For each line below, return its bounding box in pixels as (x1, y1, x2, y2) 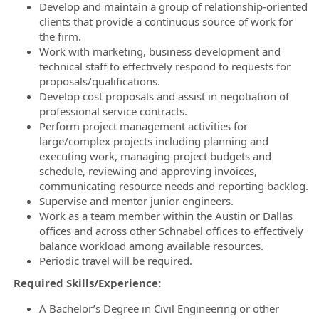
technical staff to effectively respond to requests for (39, 58, 291, 73)
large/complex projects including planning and (39, 133, 268, 148)
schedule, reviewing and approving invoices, (39, 163, 257, 178)
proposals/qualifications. (39, 73, 160, 88)
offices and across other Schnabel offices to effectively (39, 223, 303, 238)
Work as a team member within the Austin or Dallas (39, 208, 293, 223)
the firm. (39, 28, 81, 43)
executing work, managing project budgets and (39, 148, 271, 163)
